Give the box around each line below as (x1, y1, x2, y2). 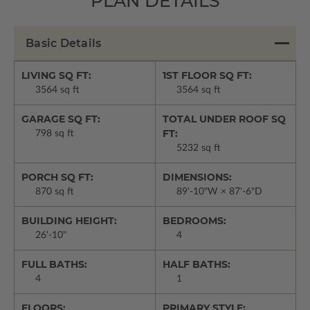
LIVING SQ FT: (21, 69, 91, 82)
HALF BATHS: (162, 258, 230, 271)
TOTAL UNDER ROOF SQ (162, 113, 286, 126)
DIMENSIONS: (162, 171, 232, 184)
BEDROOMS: (162, 215, 226, 228)
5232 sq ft (176, 143, 221, 154)
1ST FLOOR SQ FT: (162, 69, 252, 82)
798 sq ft (35, 129, 74, 139)
